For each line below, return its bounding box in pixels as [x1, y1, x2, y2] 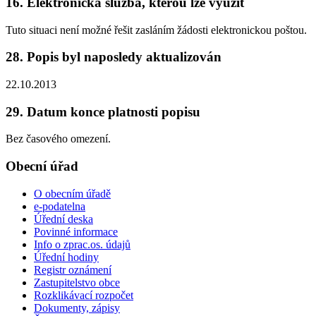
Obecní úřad [6, 159, 78, 174]
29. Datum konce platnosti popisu [6, 104, 200, 119]
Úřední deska [34, 212, 93, 225]
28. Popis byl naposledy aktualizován [6, 49, 221, 65]
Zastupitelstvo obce [34, 276, 120, 288]
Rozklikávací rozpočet [34, 288, 133, 301]
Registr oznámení [34, 263, 111, 276]
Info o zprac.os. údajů [34, 238, 130, 250]
